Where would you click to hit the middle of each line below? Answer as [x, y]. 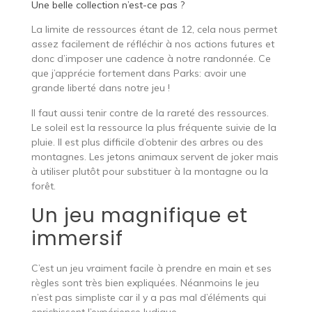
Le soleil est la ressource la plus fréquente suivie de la [154, 127]
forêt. [43, 186]
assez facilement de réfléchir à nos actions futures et [153, 44]
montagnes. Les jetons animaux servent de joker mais [155, 156]
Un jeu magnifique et [139, 215]
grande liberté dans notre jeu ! [100, 87]
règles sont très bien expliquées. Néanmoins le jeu [145, 282]
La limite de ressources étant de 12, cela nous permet [154, 29]
